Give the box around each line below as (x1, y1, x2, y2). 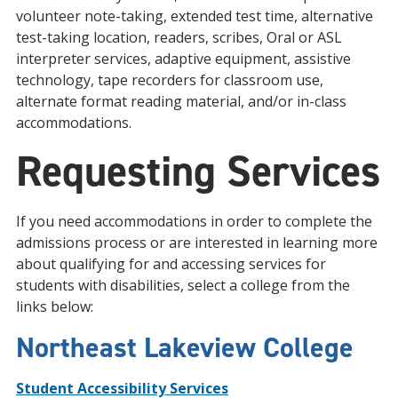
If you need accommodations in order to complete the (16, 211, 372, 231)
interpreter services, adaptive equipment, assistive (16, 49, 351, 68)
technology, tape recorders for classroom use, (16, 70, 323, 90)
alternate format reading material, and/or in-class (16, 92, 346, 111)
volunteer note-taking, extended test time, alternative (16, 6, 373, 26)
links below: (16, 297, 93, 316)
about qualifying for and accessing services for (16, 254, 326, 274)
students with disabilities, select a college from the (16, 275, 350, 295)
